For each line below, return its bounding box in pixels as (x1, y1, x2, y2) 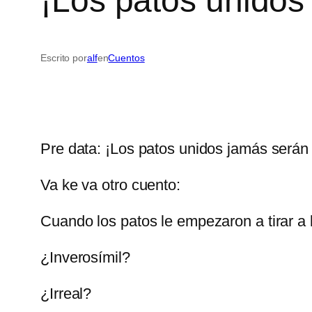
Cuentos (108, 52, 145, 64)
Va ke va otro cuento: (40, 176, 180, 194)
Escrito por (40, 52, 87, 64)
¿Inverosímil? (40, 249, 130, 267)
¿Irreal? (40, 285, 92, 303)
